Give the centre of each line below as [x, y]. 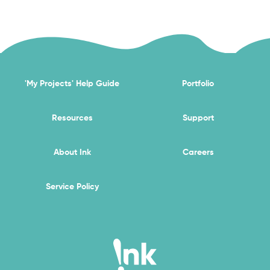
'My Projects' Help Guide [72, 83]
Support [198, 118]
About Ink [72, 152]
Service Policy [72, 186]
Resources [72, 118]
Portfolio [198, 83]
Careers [198, 152]
